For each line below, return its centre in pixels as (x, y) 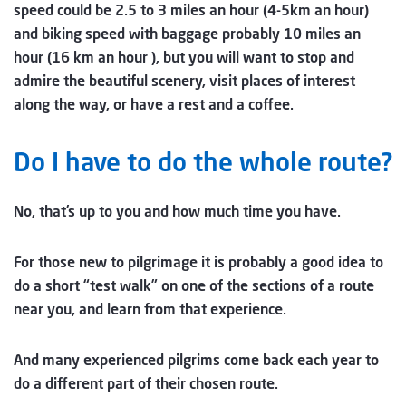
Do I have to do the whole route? (203, 161)
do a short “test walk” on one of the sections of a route (194, 285)
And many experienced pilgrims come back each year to (196, 359)
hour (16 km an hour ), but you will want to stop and (184, 57)
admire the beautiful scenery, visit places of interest (184, 80)
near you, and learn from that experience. (150, 309)
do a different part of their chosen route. (146, 383)
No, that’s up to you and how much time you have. (177, 211)
